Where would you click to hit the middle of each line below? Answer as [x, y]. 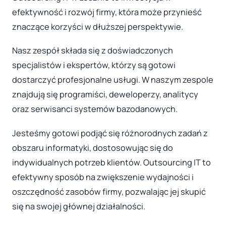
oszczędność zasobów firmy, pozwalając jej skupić [109, 192]
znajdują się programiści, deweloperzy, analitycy [105, 95]
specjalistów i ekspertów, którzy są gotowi [94, 65]
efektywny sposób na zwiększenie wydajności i [103, 177]
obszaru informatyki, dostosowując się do [93, 148]
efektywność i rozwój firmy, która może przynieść [107, 12]
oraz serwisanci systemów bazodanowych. [95, 109]
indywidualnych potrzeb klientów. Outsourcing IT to [111, 163]
